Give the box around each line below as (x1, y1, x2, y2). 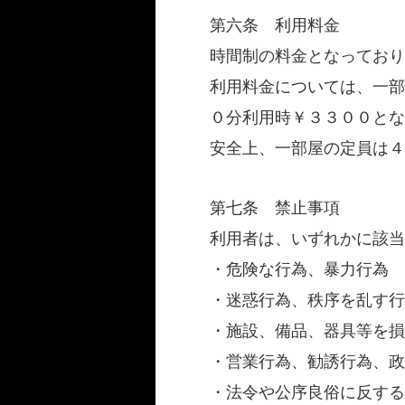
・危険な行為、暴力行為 (210, 260, 389, 278)
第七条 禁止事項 (210, 199, 340, 217)
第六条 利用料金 (210, 16, 340, 34)
